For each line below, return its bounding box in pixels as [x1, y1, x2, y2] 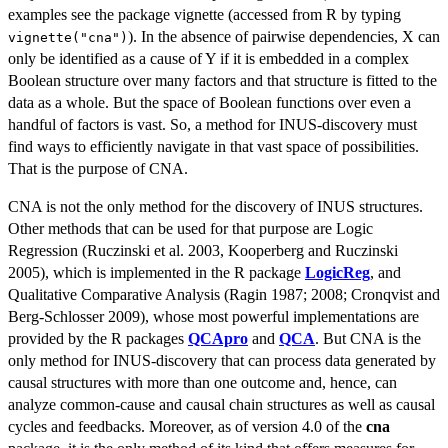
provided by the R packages [8, 330, 188, 348]
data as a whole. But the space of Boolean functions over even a [8, 94, 411, 112]
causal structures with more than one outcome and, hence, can [8, 374, 397, 392]
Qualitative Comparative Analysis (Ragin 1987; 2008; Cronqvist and [8, 286, 440, 304]
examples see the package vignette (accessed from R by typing [8, 6, 401, 24]
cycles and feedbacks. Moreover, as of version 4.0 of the [8, 418, 366, 436]
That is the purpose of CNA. [8, 160, 188, 178]
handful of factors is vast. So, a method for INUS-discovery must [8, 116, 417, 134]
